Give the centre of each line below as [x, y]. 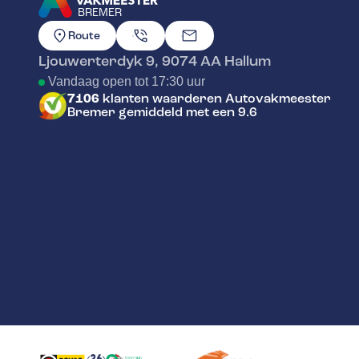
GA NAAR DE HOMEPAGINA [120, 30]
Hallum [248, 61]
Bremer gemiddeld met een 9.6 [162, 113]
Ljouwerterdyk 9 [97, 61]
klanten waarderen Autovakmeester [215, 99]
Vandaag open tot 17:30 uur [127, 82]
